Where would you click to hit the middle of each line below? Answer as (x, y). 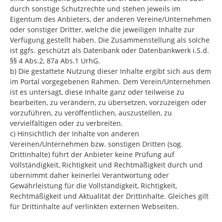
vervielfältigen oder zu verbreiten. (66, 123)
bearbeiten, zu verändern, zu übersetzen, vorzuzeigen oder (108, 102)
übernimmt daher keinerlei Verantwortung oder (89, 175)
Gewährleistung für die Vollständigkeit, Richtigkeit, (93, 186)
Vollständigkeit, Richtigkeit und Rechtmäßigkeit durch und (106, 165)
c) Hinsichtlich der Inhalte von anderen (75, 134)
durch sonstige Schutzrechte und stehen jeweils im (95, 9)
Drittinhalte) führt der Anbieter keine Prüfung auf (92, 154)
